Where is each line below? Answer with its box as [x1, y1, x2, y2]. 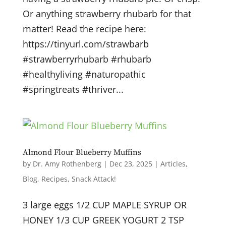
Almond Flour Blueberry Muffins [22, 147, 141, 158]
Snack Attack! [71, 174, 116, 184]
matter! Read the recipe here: [22, 23, 146, 35]
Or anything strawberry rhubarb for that [22, 8, 191, 20]
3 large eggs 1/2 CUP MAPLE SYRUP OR [22, 199, 187, 211]
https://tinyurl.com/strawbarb [22, 38, 149, 50]
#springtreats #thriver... [22, 83, 124, 96]
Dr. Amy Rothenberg [32, 159, 101, 169]
